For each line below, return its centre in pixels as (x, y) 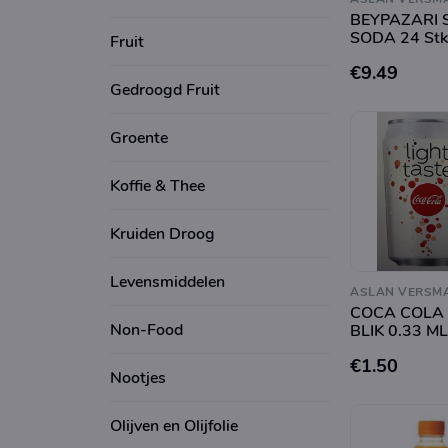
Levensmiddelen (167, 281)
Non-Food (146, 329)
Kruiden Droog (162, 233)
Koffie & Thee (157, 185)
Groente (139, 137)
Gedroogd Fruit (165, 89)
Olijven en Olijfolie (174, 425)
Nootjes (138, 377)
